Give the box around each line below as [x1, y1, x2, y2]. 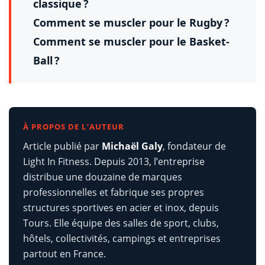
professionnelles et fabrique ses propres [23, 185, 204, 199]
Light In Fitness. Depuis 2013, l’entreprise [23, 154, 205, 168]
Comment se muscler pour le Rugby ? [33, 15, 230, 30]
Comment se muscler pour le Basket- [33, 34, 230, 49]
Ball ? [33, 53, 60, 68]
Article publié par [23, 139, 102, 153]
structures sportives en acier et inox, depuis [23, 201, 219, 214]
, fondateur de [163, 139, 226, 153]
